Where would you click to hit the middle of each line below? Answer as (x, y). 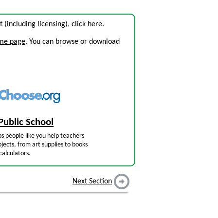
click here (87, 24)
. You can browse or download (73, 42)
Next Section (92, 182)
